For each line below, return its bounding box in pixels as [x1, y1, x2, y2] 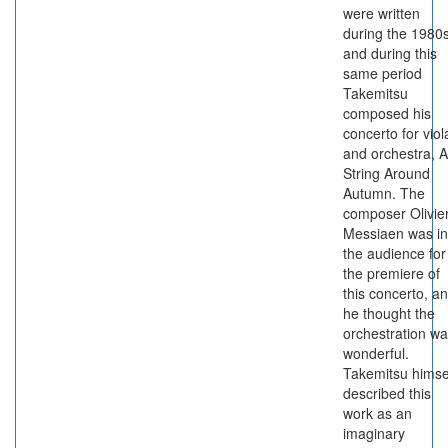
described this [343, 383, 431, 403]
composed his [343, 103, 431, 123]
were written [343, 3, 420, 23]
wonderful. [343, 343, 409, 363]
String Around [343, 163, 430, 183]
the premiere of [343, 263, 440, 283]
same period [343, 63, 422, 83]
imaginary [343, 423, 405, 443]
